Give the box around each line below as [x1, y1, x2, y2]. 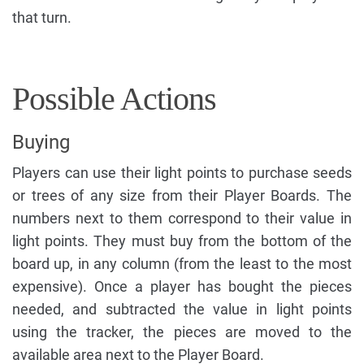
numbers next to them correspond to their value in [12, 209, 352, 227]
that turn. [12, 8, 71, 26]
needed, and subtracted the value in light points [12, 300, 352, 318]
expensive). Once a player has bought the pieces [12, 277, 352, 295]
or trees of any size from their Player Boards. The [12, 186, 352, 204]
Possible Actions [12, 80, 216, 117]
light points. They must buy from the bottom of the [12, 232, 352, 249]
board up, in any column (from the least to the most [12, 254, 352, 272]
